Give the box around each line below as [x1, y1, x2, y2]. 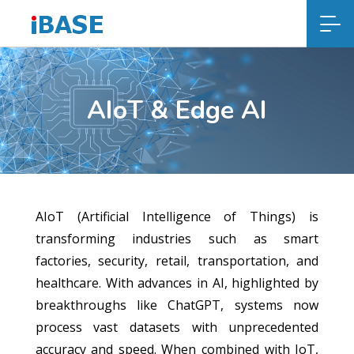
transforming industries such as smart [35, 230, 319, 247]
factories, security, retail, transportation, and [35, 252, 319, 269]
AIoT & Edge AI [87, 93, 267, 127]
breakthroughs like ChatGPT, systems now [35, 296, 319, 314]
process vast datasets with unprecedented [35, 318, 319, 336]
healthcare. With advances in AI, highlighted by [35, 274, 319, 292]
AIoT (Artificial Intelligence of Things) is [35, 208, 319, 225]
